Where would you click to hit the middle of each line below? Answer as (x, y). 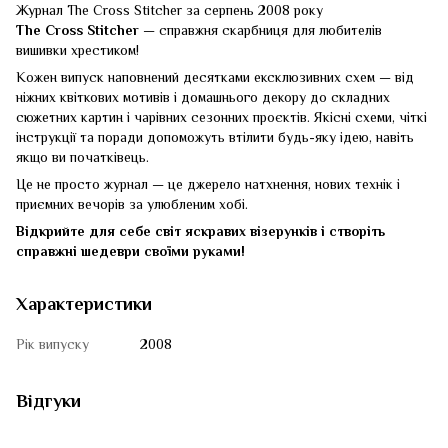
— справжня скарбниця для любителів (260, 29)
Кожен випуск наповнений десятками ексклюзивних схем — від (215, 76)
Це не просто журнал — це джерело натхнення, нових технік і (208, 183)
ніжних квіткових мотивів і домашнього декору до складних (203, 96)
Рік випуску (52, 343)
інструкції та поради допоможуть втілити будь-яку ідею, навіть (215, 136)
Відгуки (48, 400)
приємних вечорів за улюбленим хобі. (132, 203)
